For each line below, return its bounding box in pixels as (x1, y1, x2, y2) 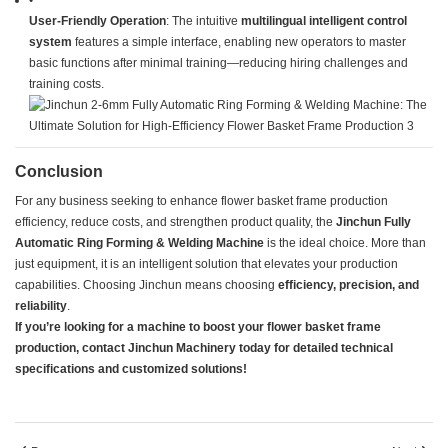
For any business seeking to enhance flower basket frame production (15, 194, 388, 209)
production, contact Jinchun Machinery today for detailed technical (15, 341, 393, 356)
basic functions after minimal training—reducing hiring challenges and (29, 56, 409, 71)
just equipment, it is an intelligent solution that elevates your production (15, 257, 398, 272)
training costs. (29, 77, 105, 92)
